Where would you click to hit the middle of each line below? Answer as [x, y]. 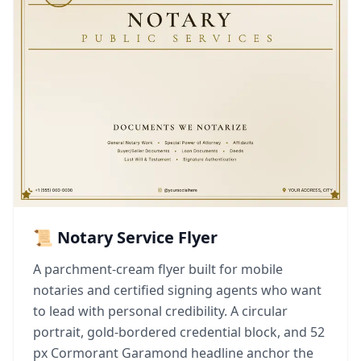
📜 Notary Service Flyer [125, 237]
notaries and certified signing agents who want [177, 290]
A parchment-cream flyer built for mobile [158, 269]
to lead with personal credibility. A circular [160, 311]
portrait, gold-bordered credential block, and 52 [179, 332]
